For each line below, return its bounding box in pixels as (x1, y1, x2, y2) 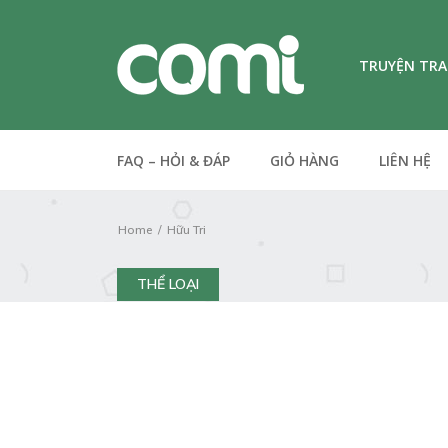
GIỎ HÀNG (270, 151, 339, 170)
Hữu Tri (167, 222, 206, 237)
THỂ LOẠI (137, 275, 199, 293)
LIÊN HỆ (379, 151, 431, 170)
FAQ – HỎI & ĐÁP (117, 151, 230, 170)
